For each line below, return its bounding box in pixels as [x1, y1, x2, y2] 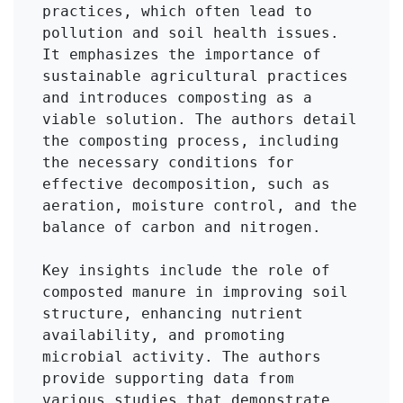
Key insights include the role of [42, 262, 330, 280]
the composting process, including [42, 132, 339, 150]
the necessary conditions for [42, 154, 294, 172]
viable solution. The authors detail [42, 111, 357, 129]
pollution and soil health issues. [42, 24, 339, 42]
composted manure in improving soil [42, 283, 348, 301]
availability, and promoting [42, 327, 285, 345]
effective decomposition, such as [42, 175, 330, 193]
